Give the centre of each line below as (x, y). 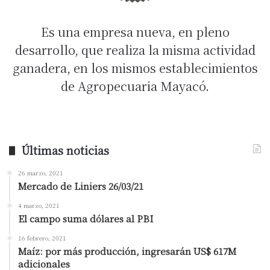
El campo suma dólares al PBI (86, 219)
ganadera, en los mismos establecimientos (135, 68)
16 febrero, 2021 (42, 238)
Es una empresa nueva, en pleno (135, 32)
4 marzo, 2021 (39, 206)
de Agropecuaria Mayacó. (135, 86)
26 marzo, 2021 (41, 173)
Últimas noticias (65, 150)
